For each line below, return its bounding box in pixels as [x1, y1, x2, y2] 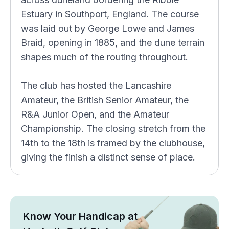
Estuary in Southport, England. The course [21, 9, 199, 19]
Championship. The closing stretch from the [21, 123, 205, 134]
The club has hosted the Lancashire [21, 80, 171, 91]
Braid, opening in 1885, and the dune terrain [21, 37, 204, 48]
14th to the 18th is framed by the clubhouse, [21, 138, 205, 148]
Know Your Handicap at [23, 210, 138, 222]
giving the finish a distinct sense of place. [21, 152, 195, 163]
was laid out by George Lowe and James [21, 23, 194, 34]
